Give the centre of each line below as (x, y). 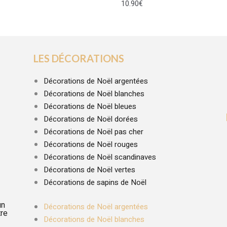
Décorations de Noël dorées (90, 119)
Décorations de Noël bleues (90, 107)
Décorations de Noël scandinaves (100, 157)
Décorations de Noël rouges (90, 145)
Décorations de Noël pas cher (93, 132)
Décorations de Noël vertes (89, 170)
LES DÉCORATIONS (79, 59)
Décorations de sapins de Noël (95, 183)
